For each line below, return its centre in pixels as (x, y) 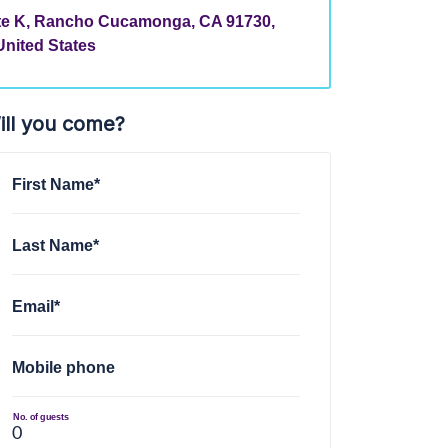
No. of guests (41, 416)
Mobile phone (64, 366)
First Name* (56, 183)
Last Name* (56, 244)
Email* (36, 305)
